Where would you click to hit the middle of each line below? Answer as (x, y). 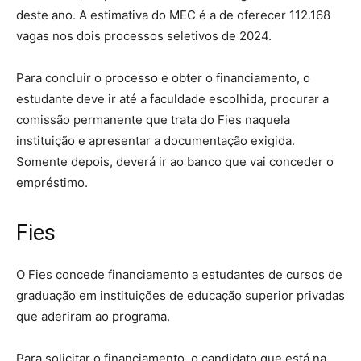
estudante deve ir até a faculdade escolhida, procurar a (172, 99)
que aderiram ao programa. (93, 317)
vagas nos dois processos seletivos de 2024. (144, 36)
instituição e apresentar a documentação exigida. (156, 141)
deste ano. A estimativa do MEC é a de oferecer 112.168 (173, 15)
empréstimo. (52, 183)
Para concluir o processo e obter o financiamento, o (163, 78)
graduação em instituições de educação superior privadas (180, 296)
